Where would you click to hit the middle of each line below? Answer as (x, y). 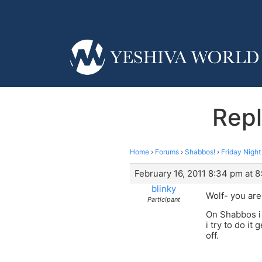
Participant (163, 199)
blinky (163, 188)
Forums (167, 151)
